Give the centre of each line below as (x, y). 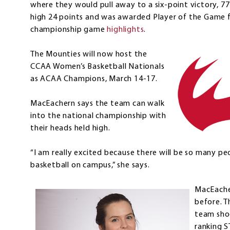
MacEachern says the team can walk (98, 104)
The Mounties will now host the (89, 55)
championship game (69, 30)
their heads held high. (70, 129)
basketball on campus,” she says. (90, 166)
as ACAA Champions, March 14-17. (94, 79)
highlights (126, 30)
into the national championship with (99, 116)
